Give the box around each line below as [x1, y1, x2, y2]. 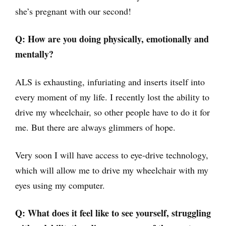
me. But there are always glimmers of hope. [15, 121, 176, 133]
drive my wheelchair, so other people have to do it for [15, 106, 210, 118]
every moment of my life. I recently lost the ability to [15, 91, 209, 103]
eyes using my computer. [15, 179, 105, 191]
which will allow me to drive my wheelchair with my [15, 164, 208, 176]
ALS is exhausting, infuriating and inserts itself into [15, 76, 205, 88]
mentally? [15, 47, 53, 61]
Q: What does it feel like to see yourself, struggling [15, 206, 211, 219]
